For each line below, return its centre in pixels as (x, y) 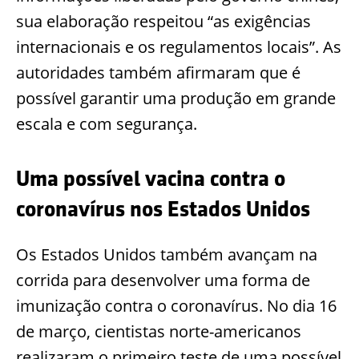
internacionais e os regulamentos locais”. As (179, 46)
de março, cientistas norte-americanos (159, 332)
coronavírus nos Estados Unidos (163, 209)
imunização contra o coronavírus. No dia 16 (176, 306)
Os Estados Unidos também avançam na (167, 255)
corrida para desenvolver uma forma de (163, 280)
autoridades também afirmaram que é (158, 72)
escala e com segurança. (107, 123)
